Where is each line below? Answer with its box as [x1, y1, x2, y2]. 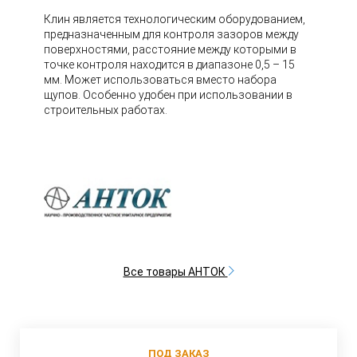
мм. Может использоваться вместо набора [44, 73, 277, 86]
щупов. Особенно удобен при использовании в [44, 88, 292, 101]
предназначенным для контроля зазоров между [44, 28, 299, 41]
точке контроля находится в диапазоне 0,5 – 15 [44, 58, 295, 71]
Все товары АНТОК [123, 265, 228, 278]
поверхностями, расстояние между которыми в [44, 43, 296, 56]
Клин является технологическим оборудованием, [44, 13, 305, 25]
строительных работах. [44, 104, 167, 116]
